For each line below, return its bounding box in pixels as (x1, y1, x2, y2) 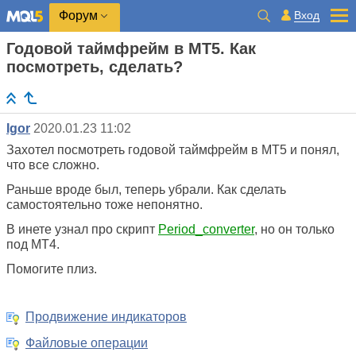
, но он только (254, 222, 335, 237)
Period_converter (158, 222, 254, 237)
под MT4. (6, 238, 60, 252)
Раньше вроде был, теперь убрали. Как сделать (6, 183, 286, 197)
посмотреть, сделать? (6, 58, 183, 75)
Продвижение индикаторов (25, 310, 187, 324)
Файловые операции (25, 335, 148, 350)
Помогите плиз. (6, 262, 97, 277)
